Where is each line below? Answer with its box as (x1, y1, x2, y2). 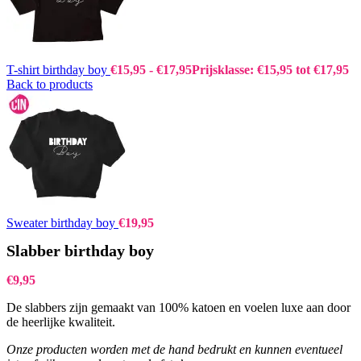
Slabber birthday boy (6, 242, 154, 260)
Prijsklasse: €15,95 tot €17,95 (192, 62, 349, 77)
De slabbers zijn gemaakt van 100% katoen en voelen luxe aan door (6, 301, 351, 315)
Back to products (6, 77, 93, 91)
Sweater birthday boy (6, 215, 118, 230)
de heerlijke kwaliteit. (6, 315, 115, 330)
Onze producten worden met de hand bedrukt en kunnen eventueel (6, 342, 342, 357)
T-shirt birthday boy (6, 62, 110, 77)
